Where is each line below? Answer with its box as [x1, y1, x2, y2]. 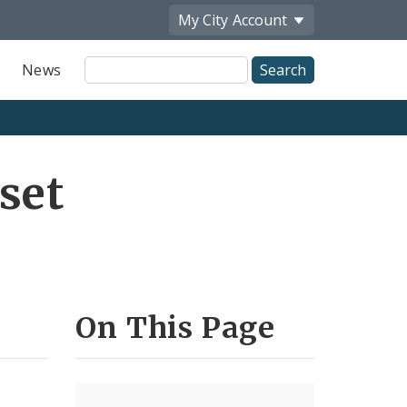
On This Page [75, 309, 276, 346]
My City [178, 9, 228, 30]
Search [83, 74, 134, 95]
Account [233, 9, 287, 30]
